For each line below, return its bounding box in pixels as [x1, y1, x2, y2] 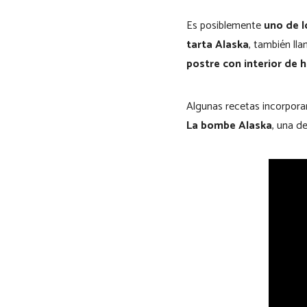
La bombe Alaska [186, 116, 272, 135]
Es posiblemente [186, 16, 264, 35]
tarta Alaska [186, 36, 249, 54]
